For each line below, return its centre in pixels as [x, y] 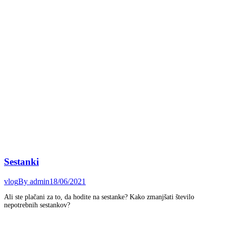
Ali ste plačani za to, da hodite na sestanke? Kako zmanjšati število [99, 197]
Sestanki [21, 162]
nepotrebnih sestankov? [37, 205]
